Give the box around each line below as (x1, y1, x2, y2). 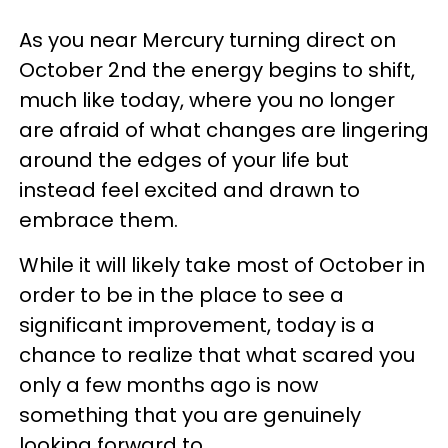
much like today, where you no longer (19, 85, 395, 114)
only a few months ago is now (19, 370, 318, 399)
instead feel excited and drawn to (19, 175, 360, 204)
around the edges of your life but (19, 145, 349, 174)
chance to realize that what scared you (19, 340, 415, 369)
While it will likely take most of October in (19, 250, 425, 279)
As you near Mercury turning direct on (19, 25, 396, 54)
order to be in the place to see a (19, 280, 344, 309)
